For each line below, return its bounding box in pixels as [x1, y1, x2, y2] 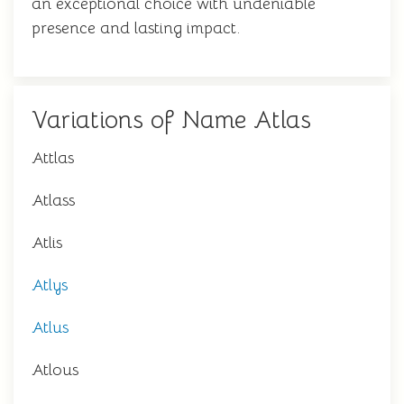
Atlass [32, 190, 75, 210]
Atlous [32, 360, 78, 380]
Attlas [32, 148, 74, 168]
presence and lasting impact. [32, 18, 240, 38]
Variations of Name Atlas [32, 105, 311, 135]
